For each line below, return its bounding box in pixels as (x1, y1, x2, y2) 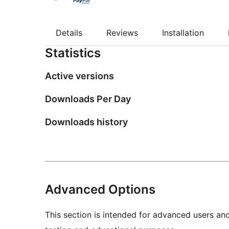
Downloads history (45, 116, 128, 127)
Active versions (45, 71, 114, 82)
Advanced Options (45, 181, 155, 197)
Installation (162, 27, 204, 38)
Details (56, 27, 82, 38)
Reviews (106, 27, 138, 38)
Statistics (45, 45, 101, 61)
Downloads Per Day (45, 94, 131, 105)
